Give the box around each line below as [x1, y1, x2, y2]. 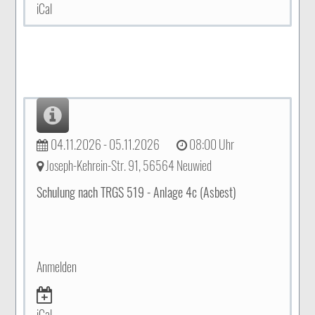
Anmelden [37, 257, 77, 276]
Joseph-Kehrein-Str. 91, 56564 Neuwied [44, 156, 212, 174]
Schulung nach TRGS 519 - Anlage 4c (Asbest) [37, 183, 237, 201]
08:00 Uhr [187, 135, 235, 153]
